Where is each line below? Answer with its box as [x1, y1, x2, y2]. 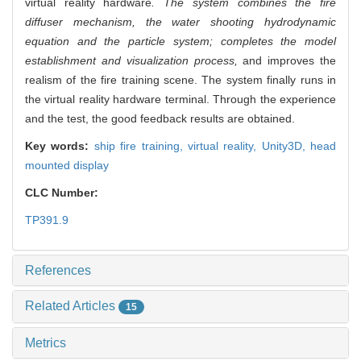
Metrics [25, 336, 66, 351]
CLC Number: [25, 186, 102, 200]
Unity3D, [261, 139, 310, 153]
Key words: [25, 139, 94, 153]
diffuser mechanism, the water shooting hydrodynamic [25, 15, 336, 29]
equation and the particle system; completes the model [25, 35, 336, 48]
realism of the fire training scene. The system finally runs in [25, 73, 336, 87]
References [25, 263, 91, 278]
